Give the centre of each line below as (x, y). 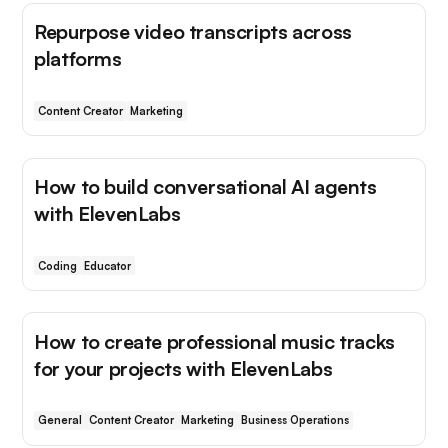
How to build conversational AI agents (205, 187)
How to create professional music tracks (214, 341)
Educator (107, 265)
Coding (57, 265)
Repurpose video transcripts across (193, 32)
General (59, 420)
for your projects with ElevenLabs (183, 368)
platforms (78, 59)
